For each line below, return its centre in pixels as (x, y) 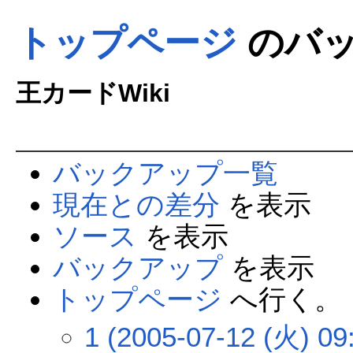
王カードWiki (93, 93)
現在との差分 (136, 205)
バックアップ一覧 (165, 173)
